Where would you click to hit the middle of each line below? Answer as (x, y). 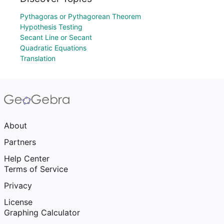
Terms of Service (36, 169)
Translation (38, 58)
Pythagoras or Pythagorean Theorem (80, 16)
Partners (20, 142)
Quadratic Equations (53, 48)
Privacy (18, 185)
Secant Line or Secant (56, 37)
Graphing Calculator (42, 212)
